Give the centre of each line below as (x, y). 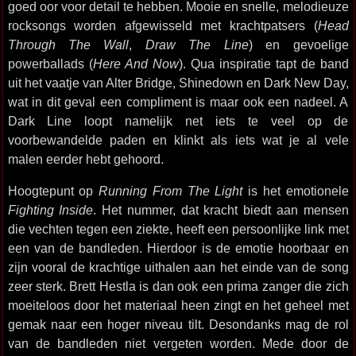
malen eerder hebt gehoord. (85, 159)
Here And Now (135, 64)
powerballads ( (50, 64)
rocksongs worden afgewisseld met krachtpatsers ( (163, 25)
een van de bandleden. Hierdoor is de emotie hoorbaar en (178, 248)
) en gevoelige (298, 44)
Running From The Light (171, 191)
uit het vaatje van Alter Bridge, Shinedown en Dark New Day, (178, 83)
